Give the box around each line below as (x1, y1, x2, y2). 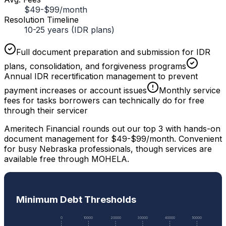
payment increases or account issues (4, 85, 147, 95)
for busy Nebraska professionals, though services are (4, 144, 212, 154)
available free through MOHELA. (4, 154, 129, 164)
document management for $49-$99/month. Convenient (4, 134, 222, 144)
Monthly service (159, 85, 220, 95)
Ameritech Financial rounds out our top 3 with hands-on (4, 124, 220, 134)
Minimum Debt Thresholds (16, 193, 136, 205)
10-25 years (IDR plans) (24, 25, 115, 35)
